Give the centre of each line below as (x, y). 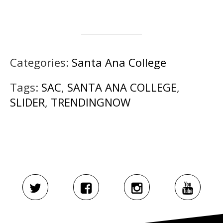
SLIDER (27, 102)
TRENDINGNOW (91, 102)
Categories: (41, 62)
